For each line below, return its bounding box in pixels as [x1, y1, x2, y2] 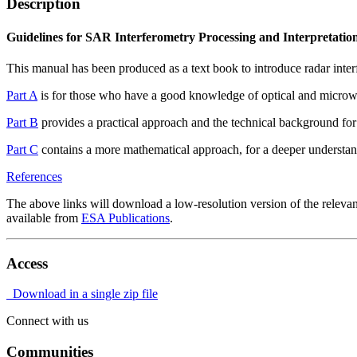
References [6, 169, 62, 183]
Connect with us [6, 314, 88, 328]
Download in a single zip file [6, 287, 158, 301]
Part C [6, 142, 38, 156]
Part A [6, 88, 37, 102]
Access [6, 254, 48, 272]
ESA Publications [81, 210, 170, 225]
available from [6, 210, 81, 225]
